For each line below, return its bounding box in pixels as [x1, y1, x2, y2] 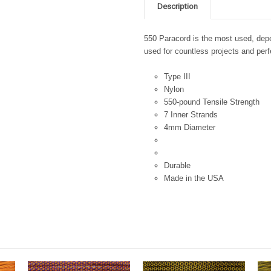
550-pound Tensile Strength [163, 97, 260, 106]
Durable [163, 160, 191, 170]
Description [157, 2, 198, 11]
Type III [163, 71, 191, 81]
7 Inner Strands [163, 109, 218, 119]
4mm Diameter [163, 122, 215, 132]
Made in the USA [163, 173, 224, 183]
